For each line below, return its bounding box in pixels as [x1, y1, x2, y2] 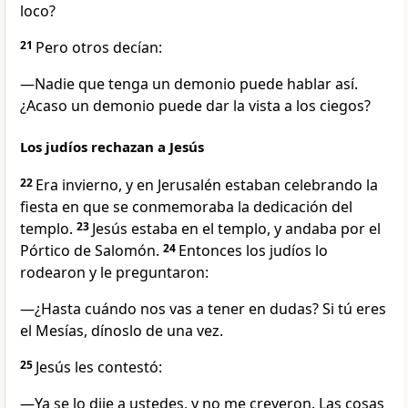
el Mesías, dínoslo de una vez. [20, 321, 223, 342]
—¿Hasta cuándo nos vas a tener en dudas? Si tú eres [20, 299, 386, 320]
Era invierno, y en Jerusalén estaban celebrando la [36, 175, 378, 196]
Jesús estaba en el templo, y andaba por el [92, 219, 381, 240]
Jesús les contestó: [36, 357, 162, 378]
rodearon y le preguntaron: [20, 262, 209, 283]
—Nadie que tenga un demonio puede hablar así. [20, 74, 358, 95]
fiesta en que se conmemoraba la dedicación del [20, 197, 352, 218]
